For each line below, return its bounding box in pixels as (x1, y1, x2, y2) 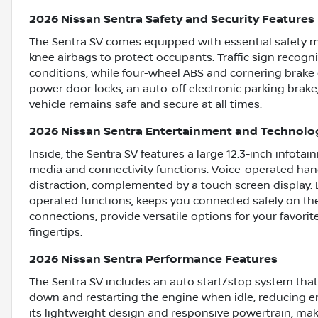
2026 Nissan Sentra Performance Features (29, 253, 278, 267)
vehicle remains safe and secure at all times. (29, 98, 262, 111)
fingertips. (29, 226, 82, 239)
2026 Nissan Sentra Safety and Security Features (29, 13, 314, 27)
